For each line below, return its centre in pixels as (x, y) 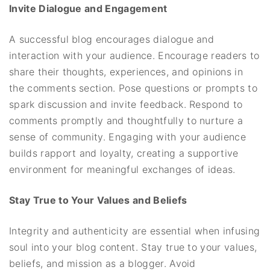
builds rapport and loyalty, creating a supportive (124, 153)
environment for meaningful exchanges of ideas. (122, 169)
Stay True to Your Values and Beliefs (98, 200)
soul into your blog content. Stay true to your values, (133, 247)
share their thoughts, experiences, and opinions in (126, 71)
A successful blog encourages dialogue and (112, 39)
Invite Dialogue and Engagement (88, 8)
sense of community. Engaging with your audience (128, 137)
